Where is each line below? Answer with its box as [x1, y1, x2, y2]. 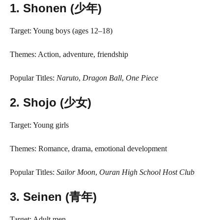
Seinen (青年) [23, 190, 97, 203]
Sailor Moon [56, 168, 95, 176]
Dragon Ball [82, 74, 122, 82]
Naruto [56, 74, 79, 82]
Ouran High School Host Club [99, 168, 194, 176]
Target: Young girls [10, 121, 69, 129]
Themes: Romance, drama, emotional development [10, 144, 167, 153]
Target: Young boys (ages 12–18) [10, 27, 112, 35]
